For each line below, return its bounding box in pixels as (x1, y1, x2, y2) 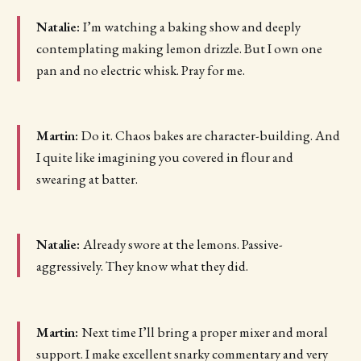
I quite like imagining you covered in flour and (35, 148, 293, 166)
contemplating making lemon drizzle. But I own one (35, 39, 322, 57)
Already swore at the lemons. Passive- (82, 235, 283, 254)
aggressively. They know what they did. (35, 257, 248, 276)
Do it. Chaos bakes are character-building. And (81, 127, 340, 144)
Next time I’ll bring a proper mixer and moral (81, 322, 328, 341)
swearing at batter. (35, 170, 138, 188)
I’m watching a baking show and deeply (82, 17, 301, 35)
